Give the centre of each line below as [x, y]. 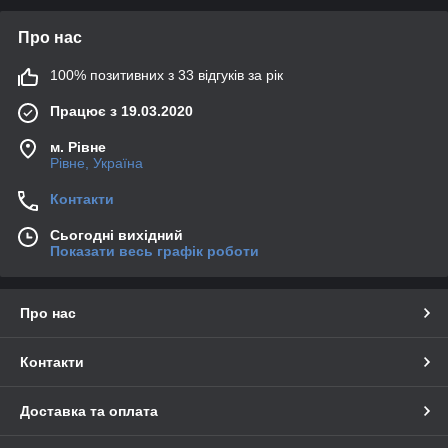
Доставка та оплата [89, 410]
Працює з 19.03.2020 [121, 110]
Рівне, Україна [96, 162]
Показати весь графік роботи [154, 250]
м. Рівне [78, 146]
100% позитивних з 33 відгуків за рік [166, 74]
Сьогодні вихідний [116, 234]
